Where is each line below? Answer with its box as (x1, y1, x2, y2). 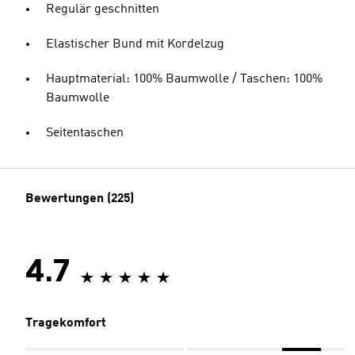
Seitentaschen (46, 127, 124, 139)
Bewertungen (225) (25, 193, 134, 205)
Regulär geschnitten (46, 3, 159, 16)
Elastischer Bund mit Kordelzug (46, 38, 224, 51)
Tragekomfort (25, 317, 106, 330)
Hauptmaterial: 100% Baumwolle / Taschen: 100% (46, 73, 323, 86)
